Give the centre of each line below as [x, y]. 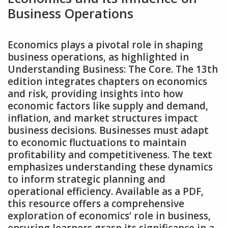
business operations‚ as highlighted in [98, 57]
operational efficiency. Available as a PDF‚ [106, 192]
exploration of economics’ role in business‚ [109, 216]
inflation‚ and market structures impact [103, 118]
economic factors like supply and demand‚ [108, 106]
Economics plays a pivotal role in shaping [105, 45]
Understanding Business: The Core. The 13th [113, 69]
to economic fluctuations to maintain [97, 143]
